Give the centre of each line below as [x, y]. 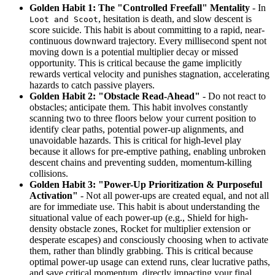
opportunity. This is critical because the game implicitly [136, 63]
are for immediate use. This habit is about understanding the [145, 206]
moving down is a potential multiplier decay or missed [134, 52]
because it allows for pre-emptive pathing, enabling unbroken [148, 151]
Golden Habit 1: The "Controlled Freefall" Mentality [140, 7]
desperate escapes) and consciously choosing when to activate [149, 239]
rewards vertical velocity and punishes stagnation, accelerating [149, 74]
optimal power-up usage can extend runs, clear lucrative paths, [150, 261]
